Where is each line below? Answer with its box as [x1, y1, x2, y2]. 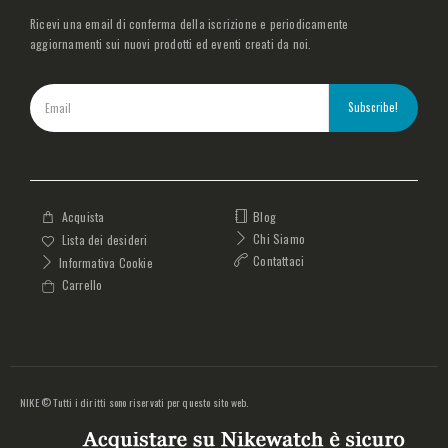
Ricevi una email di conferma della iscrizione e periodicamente [30, 14, 349, 32]
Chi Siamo [253, 229, 306, 247]
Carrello [61, 276, 103, 294]
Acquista [61, 208, 105, 226]
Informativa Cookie [59, 253, 153, 271]
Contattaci [253, 251, 305, 269]
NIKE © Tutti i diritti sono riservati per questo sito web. [20, 393, 249, 410]
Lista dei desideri [61, 231, 148, 249]
